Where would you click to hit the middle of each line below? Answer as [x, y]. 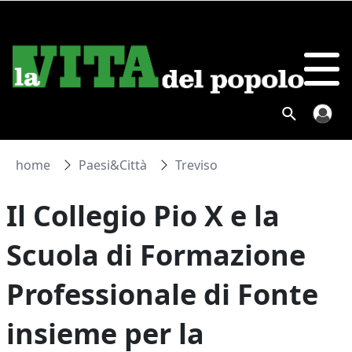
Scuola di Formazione [156, 255]
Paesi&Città [113, 165]
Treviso [197, 165]
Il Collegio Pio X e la [143, 216]
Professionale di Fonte [163, 294]
